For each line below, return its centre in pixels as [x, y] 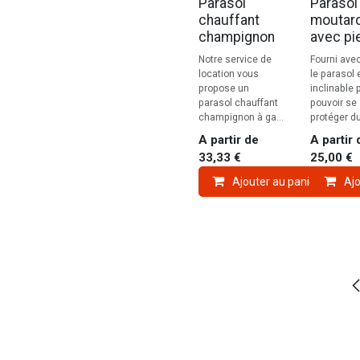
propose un [224, 89]
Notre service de [235, 60]
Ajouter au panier [276, 182]
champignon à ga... [241, 118]
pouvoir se [333, 103]
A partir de [229, 140]
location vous [229, 74]
